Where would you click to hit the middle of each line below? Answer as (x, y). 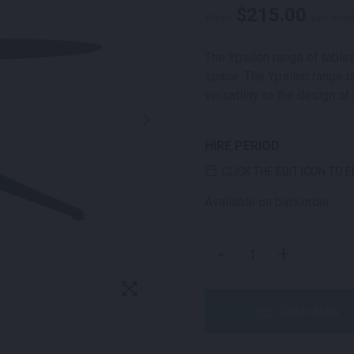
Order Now (309, 311)
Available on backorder (267, 202)
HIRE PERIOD (242, 146)
